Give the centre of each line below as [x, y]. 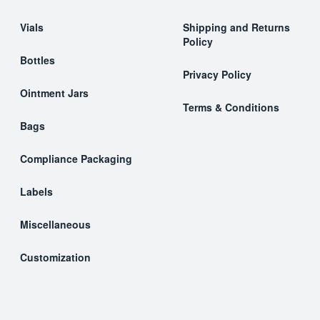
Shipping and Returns [236, 27]
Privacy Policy [217, 74]
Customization [55, 257]
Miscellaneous [55, 224]
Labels [36, 191]
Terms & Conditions [231, 107]
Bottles [37, 60]
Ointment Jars [54, 93]
